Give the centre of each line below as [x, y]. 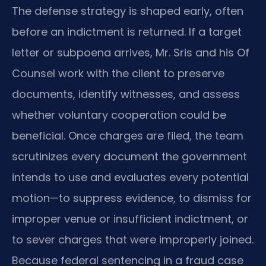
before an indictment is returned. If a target [127, 31]
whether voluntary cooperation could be [119, 115]
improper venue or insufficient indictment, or [130, 218]
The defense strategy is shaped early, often [128, 11]
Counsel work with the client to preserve [118, 73]
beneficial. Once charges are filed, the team [128, 135]
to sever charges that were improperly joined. [133, 239]
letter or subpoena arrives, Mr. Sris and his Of [131, 52]
